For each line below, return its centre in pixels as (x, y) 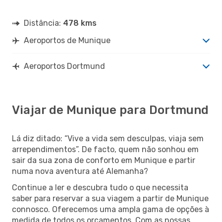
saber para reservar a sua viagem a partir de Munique (110, 198)
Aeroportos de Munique (67, 40)
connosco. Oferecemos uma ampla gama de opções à (111, 209)
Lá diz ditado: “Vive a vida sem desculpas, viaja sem (108, 138)
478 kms (80, 23)
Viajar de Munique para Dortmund (110, 110)
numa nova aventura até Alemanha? (80, 171)
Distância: (43, 23)
